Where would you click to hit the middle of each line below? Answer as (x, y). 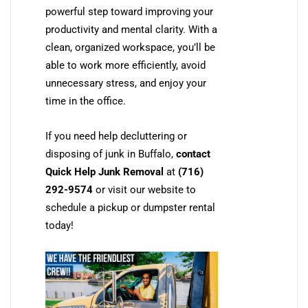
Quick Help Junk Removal (104, 172)
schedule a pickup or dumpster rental (130, 208)
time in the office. (86, 101)
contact (193, 154)
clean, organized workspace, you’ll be (130, 48)
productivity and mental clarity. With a (131, 30)
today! (59, 226)
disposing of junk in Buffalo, (111, 154)
